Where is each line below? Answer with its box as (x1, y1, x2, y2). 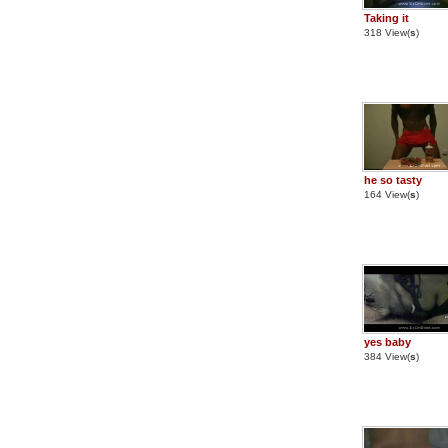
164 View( (364, 189, 410, 200)
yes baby (364, 336, 411, 348)
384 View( (364, 351, 410, 362)
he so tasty (364, 174, 422, 186)
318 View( (364, 27, 410, 38)
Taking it (364, 12, 409, 24)
